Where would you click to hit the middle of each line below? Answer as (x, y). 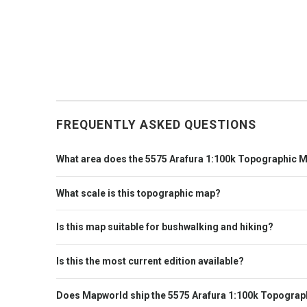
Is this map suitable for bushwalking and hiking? (165, 227)
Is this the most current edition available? (150, 261)
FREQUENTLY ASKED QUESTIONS (156, 124)
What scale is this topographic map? (138, 193)
